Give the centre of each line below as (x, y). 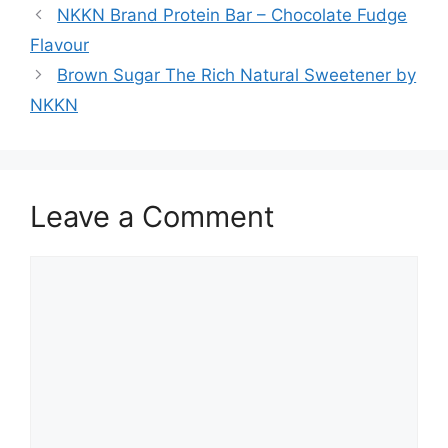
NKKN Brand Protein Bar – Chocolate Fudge (232, 14)
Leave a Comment (152, 216)
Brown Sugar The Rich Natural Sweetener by (237, 74)
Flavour (59, 44)
